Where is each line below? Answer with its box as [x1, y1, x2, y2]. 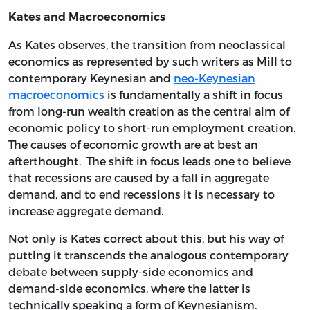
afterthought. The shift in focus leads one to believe [8, 154, 291, 167]
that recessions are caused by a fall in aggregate [8, 170, 269, 184]
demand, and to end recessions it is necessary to [8, 187, 275, 201]
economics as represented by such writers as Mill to [8, 54, 292, 68]
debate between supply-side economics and [8, 264, 253, 278]
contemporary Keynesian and [8, 71, 174, 84]
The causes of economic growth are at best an [8, 137, 258, 151]
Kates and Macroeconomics [8, 10, 165, 24]
